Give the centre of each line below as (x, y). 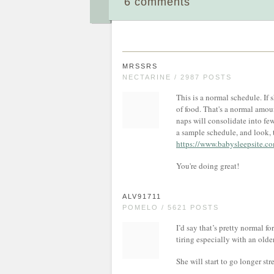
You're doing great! (208, 166)
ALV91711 (142, 196)
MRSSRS (140, 66)
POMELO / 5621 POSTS (171, 207)
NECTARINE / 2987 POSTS (177, 77)
